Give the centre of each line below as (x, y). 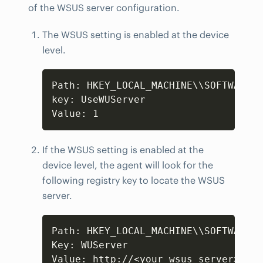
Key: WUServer (90, 245)
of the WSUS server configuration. (104, 7)
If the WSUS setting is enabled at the (123, 149)
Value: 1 (75, 113)
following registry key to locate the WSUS (134, 180)
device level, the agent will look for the (128, 165)
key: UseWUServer (99, 99)
